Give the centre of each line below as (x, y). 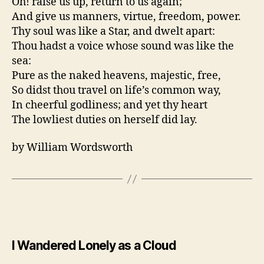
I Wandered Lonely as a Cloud (94, 246)
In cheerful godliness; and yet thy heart (110, 105)
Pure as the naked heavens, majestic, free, (116, 75)
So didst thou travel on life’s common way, (116, 90)
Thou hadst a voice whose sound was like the (123, 46)
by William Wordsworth (72, 148)
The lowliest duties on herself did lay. (105, 120)
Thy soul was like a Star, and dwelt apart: (113, 31)
